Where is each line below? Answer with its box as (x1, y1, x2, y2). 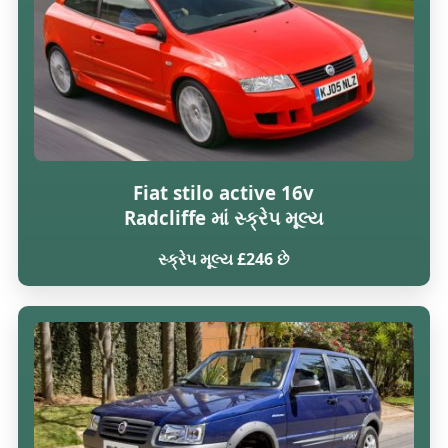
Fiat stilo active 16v (133, 179, 315, 205)
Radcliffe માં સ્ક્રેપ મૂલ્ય (123, 204, 324, 230)
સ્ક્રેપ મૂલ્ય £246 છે (158, 248, 290, 271)
